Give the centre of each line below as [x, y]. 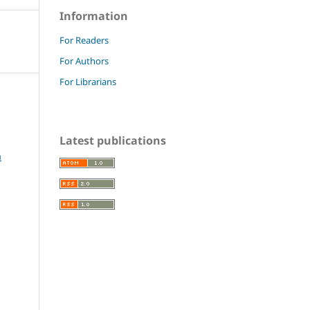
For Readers [84, 40]
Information [94, 16]
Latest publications [113, 140]
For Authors [84, 61]
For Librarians [88, 81]
